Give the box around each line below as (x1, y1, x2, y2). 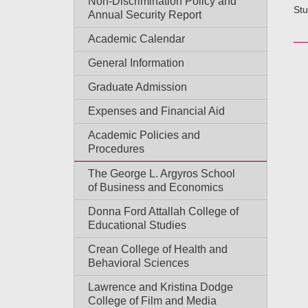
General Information (88, 57, 184, 69)
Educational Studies (88, 219, 186, 231)
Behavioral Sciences (88, 257, 189, 269)
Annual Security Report (88, 9, 201, 21)
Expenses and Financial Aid (88, 105, 225, 117)
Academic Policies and (88, 129, 200, 141)
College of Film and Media (88, 295, 217, 307)
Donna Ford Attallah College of (88, 206, 239, 217)
